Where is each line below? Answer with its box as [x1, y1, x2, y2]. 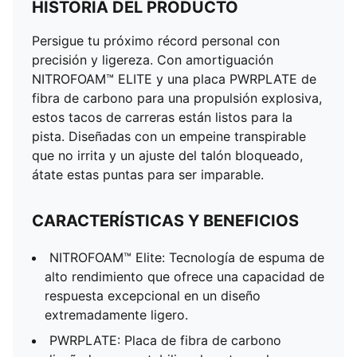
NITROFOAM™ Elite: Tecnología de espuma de [49, 249, 324, 265]
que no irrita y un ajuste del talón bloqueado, [32, 147, 303, 163]
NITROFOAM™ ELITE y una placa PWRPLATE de [32, 71, 316, 87]
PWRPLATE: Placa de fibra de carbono [49, 332, 281, 348]
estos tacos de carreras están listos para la [32, 109, 292, 125]
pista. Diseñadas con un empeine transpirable [32, 128, 306, 144]
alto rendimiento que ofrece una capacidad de [45, 269, 324, 284]
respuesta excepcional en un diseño [45, 288, 261, 304]
